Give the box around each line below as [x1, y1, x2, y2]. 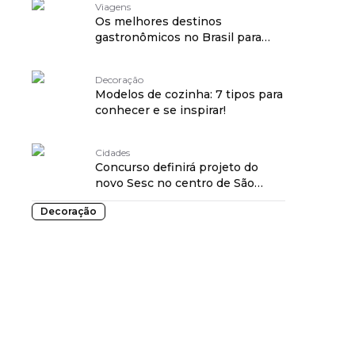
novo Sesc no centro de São [95, 176, 254, 190]
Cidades [95, 147, 130, 158]
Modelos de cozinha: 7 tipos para [95, 87, 283, 101]
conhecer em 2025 [95, 46, 203, 60]
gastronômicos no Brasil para [95, 30, 261, 44]
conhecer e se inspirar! [95, 103, 226, 117]
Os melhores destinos [95, 14, 222, 29]
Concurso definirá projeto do [95, 160, 258, 174]
